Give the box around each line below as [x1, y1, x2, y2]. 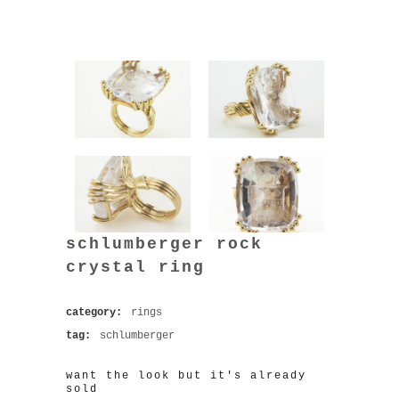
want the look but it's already [66, 370, 306, 383]
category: [66, 306, 128, 320]
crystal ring [66, 258, 205, 277]
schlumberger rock [66, 235, 263, 254]
